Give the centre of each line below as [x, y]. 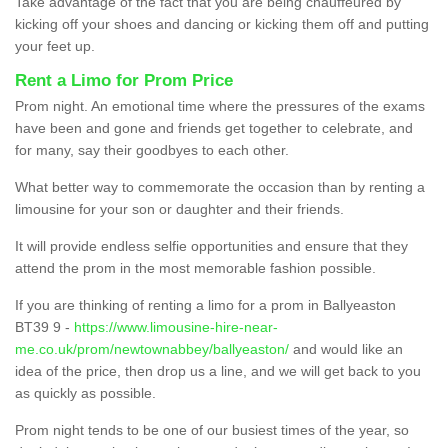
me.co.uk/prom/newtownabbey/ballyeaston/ [152, 349]
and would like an [346, 349]
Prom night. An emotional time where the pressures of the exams [220, 106]
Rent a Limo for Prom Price [124, 81]
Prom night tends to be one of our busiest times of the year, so [212, 430]
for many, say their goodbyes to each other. [152, 150]
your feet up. [55, 46]
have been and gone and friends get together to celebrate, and [214, 128]
